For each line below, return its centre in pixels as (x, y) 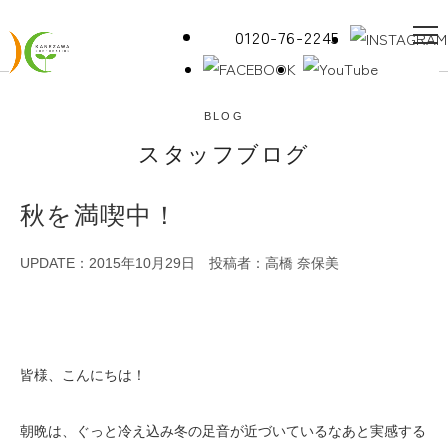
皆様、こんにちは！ (83, 375)
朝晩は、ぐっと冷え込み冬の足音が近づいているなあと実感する (223, 431)
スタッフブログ (224, 155)
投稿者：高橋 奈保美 (274, 263)
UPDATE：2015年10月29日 (107, 263)
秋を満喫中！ (99, 215)
